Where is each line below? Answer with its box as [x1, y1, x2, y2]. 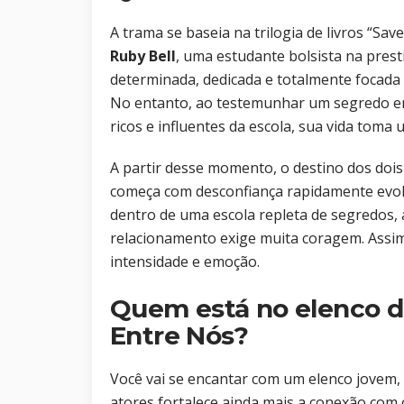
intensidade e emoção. [110, 252, 260, 272]
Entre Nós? [110, 320, 249, 352]
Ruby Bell [110, 46, 176, 67]
